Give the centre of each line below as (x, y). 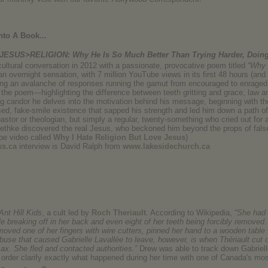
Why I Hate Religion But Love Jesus (119, 137)
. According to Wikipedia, (189, 213)
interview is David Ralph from (70, 146)
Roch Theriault (119, 213)
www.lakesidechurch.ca (166, 146)
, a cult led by (67, 213)
